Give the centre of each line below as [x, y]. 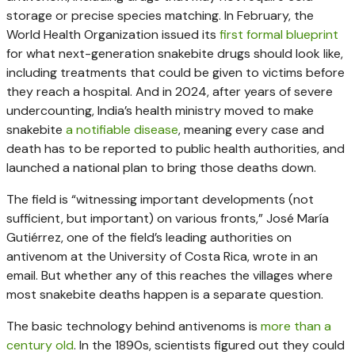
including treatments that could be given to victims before [176, 72]
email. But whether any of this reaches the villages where [170, 275]
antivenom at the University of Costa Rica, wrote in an [162, 256]
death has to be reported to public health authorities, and [176, 148]
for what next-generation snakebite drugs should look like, [175, 53]
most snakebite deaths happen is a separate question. [165, 294]
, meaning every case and [251, 129]
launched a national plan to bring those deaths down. [161, 167]
